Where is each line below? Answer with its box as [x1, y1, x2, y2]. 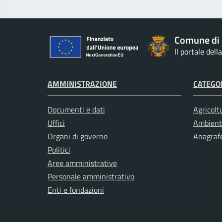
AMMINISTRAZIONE [48, 78, 117, 90]
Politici [48, 144, 70, 156]
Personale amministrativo [48, 170, 134, 183]
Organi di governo [48, 130, 108, 143]
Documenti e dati [48, 104, 105, 116]
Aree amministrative [48, 157, 117, 169]
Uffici [48, 117, 65, 129]
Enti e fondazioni [48, 184, 104, 196]
